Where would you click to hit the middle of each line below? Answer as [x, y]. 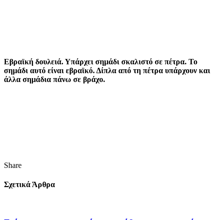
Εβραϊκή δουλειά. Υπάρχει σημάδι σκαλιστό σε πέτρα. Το [101, 61]
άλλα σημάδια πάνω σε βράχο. [55, 79]
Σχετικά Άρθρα [29, 185]
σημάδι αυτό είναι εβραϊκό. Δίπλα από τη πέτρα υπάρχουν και [107, 70]
